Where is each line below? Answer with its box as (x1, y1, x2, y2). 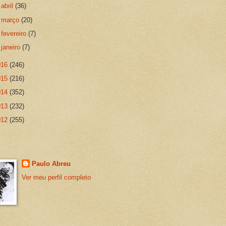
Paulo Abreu (31, 160, 71, 168)
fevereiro (1, 29, 29, 37)
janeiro (1, 43, 23, 51)
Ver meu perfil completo (21, 173, 91, 181)
